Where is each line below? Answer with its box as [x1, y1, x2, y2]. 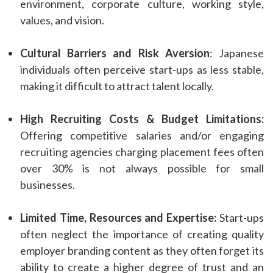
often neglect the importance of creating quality [20, 227, 264, 241]
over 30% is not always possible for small [20, 161, 264, 175]
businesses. [20, 178, 75, 192]
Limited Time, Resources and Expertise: [20, 211, 217, 225]
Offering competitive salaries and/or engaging [20, 129, 264, 143]
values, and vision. [20, 13, 104, 27]
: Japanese [209, 46, 264, 60]
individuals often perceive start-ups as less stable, [20, 63, 264, 77]
